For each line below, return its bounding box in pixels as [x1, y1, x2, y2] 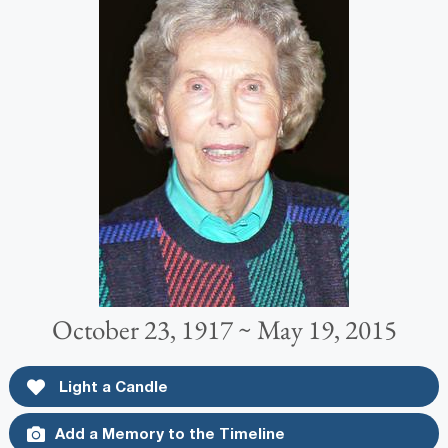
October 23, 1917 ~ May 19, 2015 [51, 311, 397, 347]
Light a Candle [54, 376, 168, 395]
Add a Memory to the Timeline [54, 423, 285, 442]
